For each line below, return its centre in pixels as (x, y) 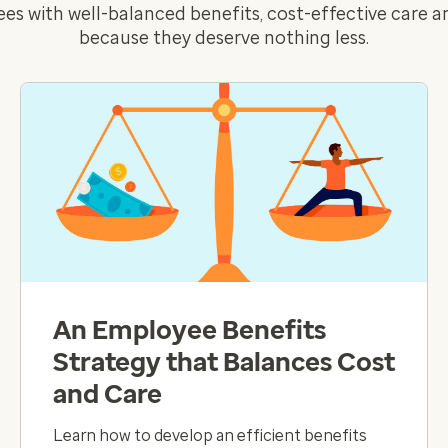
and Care (107, 393)
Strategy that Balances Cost (224, 361)
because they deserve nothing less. (224, 38)
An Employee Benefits (189, 329)
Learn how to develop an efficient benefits (210, 435)
